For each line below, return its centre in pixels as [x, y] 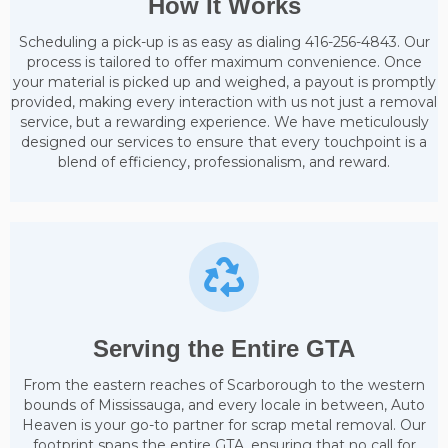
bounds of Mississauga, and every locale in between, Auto [224, 405]
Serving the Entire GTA [224, 349]
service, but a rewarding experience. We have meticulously [224, 122]
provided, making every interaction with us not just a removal [224, 102]
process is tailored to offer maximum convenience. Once [224, 62]
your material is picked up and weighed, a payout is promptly [224, 82]
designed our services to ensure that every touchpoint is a [224, 142]
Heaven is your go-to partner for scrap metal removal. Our [224, 425]
